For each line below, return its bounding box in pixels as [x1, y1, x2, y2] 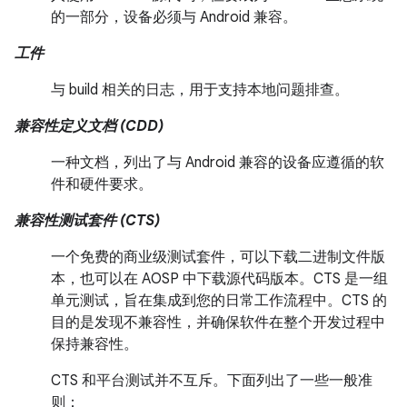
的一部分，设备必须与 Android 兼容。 [51, 8, 297, 26]
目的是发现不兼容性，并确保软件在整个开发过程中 [51, 313, 385, 332]
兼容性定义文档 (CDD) [15, 117, 164, 135]
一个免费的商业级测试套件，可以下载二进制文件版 [51, 248, 385, 266]
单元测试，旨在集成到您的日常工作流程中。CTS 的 [51, 292, 387, 310]
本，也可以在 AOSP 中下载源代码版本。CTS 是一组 [51, 270, 388, 288]
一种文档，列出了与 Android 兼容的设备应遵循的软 [51, 154, 384, 172]
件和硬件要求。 [51, 175, 153, 194]
